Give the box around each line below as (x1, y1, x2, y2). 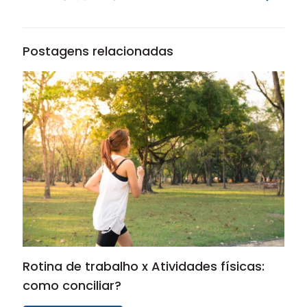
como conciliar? (23, 276, 121, 294)
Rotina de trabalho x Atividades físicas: (23, 257, 265, 275)
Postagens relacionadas (23, 42, 173, 60)
